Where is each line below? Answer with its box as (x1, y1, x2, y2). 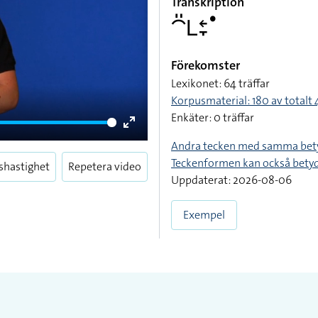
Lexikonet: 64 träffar (171, 76, 270, 91)
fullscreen (129, 150, 177, 165)
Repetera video (68, 159, 141, 174)
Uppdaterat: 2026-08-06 (171, 172, 292, 187)
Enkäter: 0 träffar (171, 110, 254, 125)
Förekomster (171, 57, 240, 74)
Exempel (183, 207, 225, 222)
